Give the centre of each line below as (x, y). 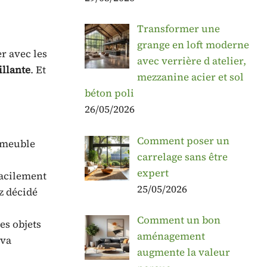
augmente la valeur (183, 252)
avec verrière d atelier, (191, 61)
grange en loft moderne (193, 45)
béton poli (109, 93)
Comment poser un (183, 140)
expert (153, 173)
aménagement (171, 236)
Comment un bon (178, 220)
